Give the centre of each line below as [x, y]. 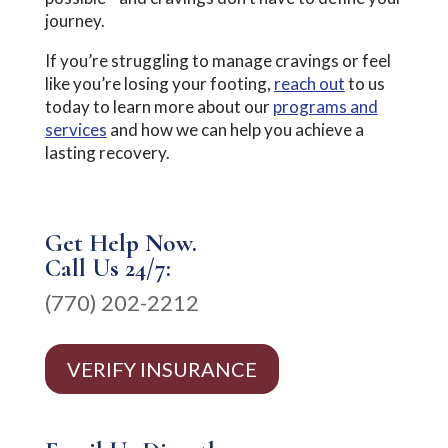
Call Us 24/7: [107, 267]
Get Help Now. [120, 242]
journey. [74, 20]
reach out [309, 83]
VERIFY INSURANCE [161, 368]
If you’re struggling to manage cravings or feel [217, 60]
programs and [325, 106]
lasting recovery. [107, 152]
